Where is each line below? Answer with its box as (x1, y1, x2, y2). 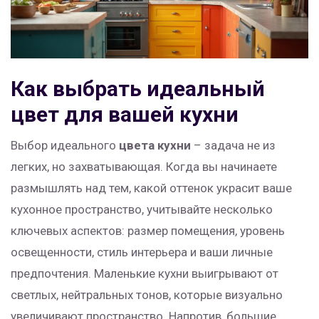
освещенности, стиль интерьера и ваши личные (11, 245, 273, 260)
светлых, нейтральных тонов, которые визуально (11, 288, 283, 303)
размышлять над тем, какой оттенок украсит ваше (11, 181, 292, 196)
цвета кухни (119, 138, 191, 153)
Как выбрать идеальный (11, 76, 265, 102)
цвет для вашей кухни (11, 102, 239, 127)
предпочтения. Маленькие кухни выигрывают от (11, 266, 278, 281)
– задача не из (191, 138, 276, 153)
